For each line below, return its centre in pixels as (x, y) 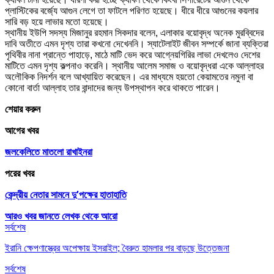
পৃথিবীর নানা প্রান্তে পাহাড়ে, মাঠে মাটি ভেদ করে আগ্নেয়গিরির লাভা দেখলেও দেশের (132, 54)
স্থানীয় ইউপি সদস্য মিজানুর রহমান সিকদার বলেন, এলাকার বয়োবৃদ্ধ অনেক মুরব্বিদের (134, 32)
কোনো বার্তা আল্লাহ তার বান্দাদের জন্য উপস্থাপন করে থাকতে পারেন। (113, 87)
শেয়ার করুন (23, 109)
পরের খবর (20, 173)
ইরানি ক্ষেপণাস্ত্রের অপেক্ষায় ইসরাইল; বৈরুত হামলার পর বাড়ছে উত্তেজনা (117, 248)
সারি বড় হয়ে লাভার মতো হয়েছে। (57, 21)
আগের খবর (22, 130)
